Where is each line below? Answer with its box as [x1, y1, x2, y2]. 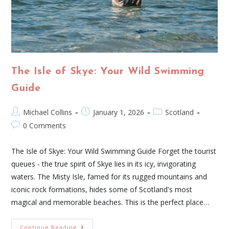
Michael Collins [23, 107, 73, 117]
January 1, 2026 [93, 107, 145, 117]
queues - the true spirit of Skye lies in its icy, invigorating [11, 158, 196, 169]
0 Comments [23, 120, 66, 130]
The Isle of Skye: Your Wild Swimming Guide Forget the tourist [11, 146, 217, 156]
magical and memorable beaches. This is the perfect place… [11, 197, 210, 207]
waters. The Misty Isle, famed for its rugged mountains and [11, 171, 208, 181]
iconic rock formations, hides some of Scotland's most [11, 184, 193, 194]
